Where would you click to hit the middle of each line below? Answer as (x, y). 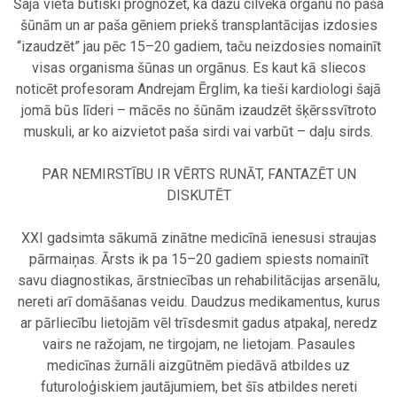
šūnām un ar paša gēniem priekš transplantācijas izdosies (198, 26)
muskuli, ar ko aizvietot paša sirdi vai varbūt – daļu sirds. (198, 132)
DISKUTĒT (198, 196)
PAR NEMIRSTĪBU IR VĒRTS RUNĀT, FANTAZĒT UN (198, 175)
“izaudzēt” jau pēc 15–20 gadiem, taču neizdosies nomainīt (198, 47)
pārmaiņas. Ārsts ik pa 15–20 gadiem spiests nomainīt (198, 260)
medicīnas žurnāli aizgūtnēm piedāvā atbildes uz (198, 366)
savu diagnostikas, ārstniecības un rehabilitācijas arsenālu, (198, 281)
